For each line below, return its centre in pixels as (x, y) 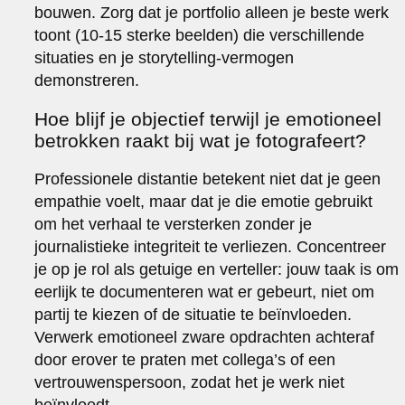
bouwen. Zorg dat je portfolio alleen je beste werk (212, 12)
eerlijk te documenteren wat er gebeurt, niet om (205, 292)
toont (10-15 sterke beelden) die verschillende (200, 35)
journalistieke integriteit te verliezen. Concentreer (211, 246)
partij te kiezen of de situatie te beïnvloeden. (193, 314)
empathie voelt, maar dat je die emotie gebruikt (204, 201)
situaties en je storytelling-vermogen (165, 57)
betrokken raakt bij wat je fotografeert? (201, 140)
